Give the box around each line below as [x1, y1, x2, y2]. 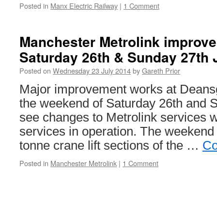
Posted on [19, 65, 51, 76]
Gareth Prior [142, 65, 180, 76]
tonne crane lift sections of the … [19, 139, 202, 152]
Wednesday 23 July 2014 [53, 65, 131, 76]
